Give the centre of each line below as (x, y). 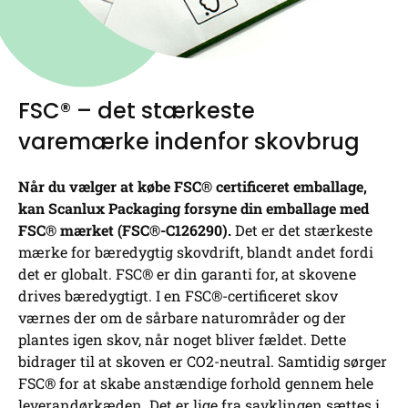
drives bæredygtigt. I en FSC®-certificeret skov (178, 295)
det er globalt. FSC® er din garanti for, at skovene (187, 273)
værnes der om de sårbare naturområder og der (182, 317)
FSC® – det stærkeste (137, 110)
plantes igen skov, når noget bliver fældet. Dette (182, 339)
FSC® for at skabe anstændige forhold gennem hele (196, 382)
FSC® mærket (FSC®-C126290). (125, 229)
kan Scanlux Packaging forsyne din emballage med (194, 208)
